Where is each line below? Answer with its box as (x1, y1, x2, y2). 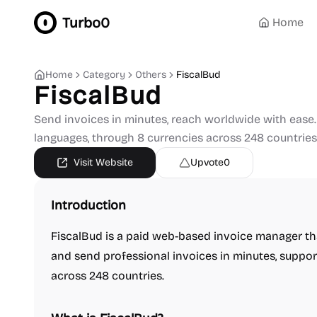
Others (135, 69, 166, 81)
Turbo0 (62, 14, 110, 31)
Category (83, 69, 125, 81)
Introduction (51, 197, 126, 213)
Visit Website (74, 156, 133, 168)
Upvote (190, 156, 224, 168)
